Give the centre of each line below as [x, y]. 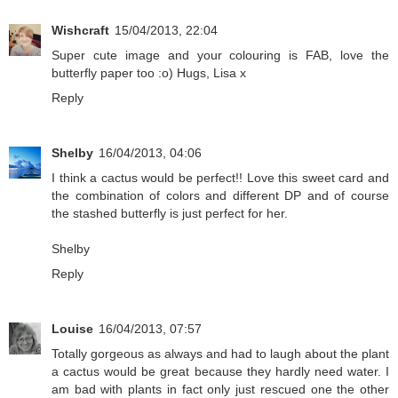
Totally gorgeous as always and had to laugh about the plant [220, 354]
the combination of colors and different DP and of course [220, 196]
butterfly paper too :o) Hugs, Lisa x [149, 73]
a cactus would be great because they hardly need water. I [220, 372]
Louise [72, 329]
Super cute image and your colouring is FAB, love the [220, 56]
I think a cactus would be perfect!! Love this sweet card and [220, 178]
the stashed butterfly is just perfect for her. [170, 214]
